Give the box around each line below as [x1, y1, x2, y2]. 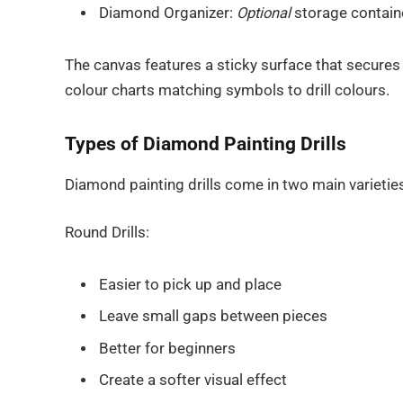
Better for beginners [99, 339, 236, 357]
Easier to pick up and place [99, 276, 282, 293]
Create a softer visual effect [99, 371, 287, 389]
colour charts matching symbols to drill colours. [65, 81, 390, 99]
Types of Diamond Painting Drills [65, 131, 346, 155]
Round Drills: [65, 224, 149, 242]
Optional [237, 4, 291, 22]
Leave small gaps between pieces [99, 308, 327, 326]
